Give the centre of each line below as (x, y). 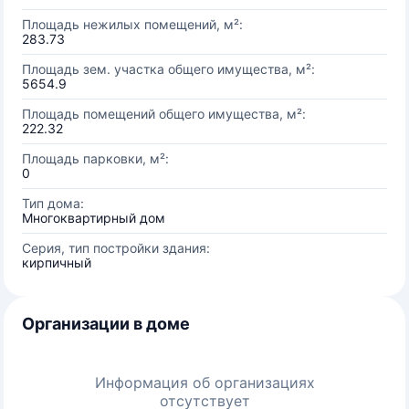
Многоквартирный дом (94, 218)
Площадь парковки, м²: (95, 158)
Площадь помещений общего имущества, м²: (164, 114)
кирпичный (57, 262)
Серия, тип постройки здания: (116, 248)
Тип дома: (53, 203)
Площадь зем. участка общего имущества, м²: (168, 69)
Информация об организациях (204, 383)
